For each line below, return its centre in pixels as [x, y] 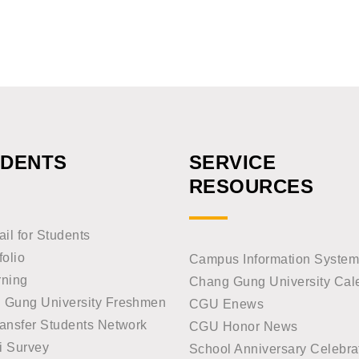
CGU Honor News [244, 327]
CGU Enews [227, 304]
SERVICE [233, 162]
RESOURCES [252, 186]
